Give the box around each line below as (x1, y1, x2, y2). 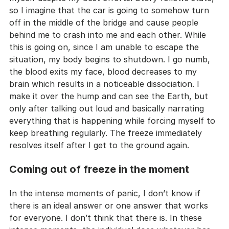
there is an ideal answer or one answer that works (9, 200, 211, 211)
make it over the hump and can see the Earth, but (9, 90, 211, 101)
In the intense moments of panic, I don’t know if (9, 188, 203, 198)
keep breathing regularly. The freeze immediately (9, 127, 204, 138)
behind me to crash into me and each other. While (9, 29, 209, 40)
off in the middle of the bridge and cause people (9, 17, 201, 28)
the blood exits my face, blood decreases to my (9, 66, 199, 77)
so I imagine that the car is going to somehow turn (9, 5, 212, 15)
